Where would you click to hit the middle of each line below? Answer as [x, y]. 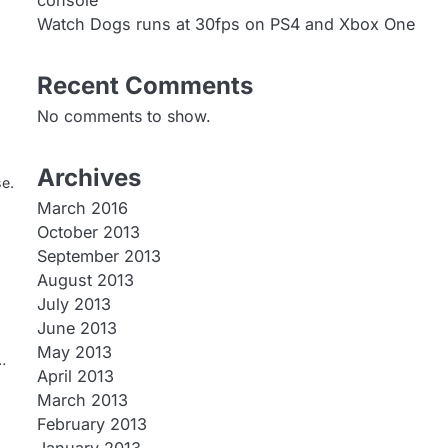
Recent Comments [144, 85]
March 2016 [82, 208]
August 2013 [85, 280]
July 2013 [73, 304]
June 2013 [76, 328]
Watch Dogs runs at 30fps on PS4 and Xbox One [225, 24]
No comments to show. [123, 116]
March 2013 [82, 400]
